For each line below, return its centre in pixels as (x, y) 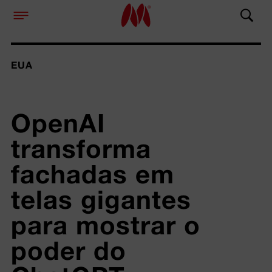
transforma (81, 148)
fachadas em (92, 174)
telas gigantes (101, 199)
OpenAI (58, 123)
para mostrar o (105, 225)
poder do (68, 250)
